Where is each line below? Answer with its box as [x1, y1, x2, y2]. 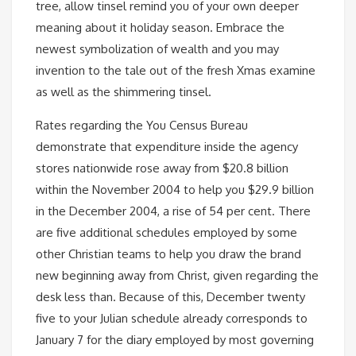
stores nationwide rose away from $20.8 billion [36, 160, 288, 176]
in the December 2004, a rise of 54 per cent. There [36, 203, 311, 219]
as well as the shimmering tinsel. [36, 83, 211, 99]
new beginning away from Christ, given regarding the [36, 267, 319, 283]
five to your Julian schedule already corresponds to [36, 310, 308, 326]
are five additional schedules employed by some [36, 224, 297, 240]
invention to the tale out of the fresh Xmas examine [36, 62, 315, 78]
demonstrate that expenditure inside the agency [36, 138, 298, 154]
